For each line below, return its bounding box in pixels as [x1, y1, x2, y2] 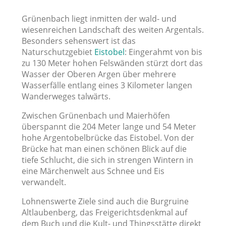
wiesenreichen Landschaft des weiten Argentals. [21, 24, 204, 35]
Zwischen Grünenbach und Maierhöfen [21, 110, 170, 121]
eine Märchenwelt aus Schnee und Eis [21, 165, 164, 177]
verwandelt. [21, 177, 66, 188]
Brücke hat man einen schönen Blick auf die [21, 143, 187, 154]
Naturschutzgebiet [21, 46, 94, 58]
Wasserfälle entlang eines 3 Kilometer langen [21, 80, 192, 91]
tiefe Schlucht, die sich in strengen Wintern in [21, 154, 193, 165]
